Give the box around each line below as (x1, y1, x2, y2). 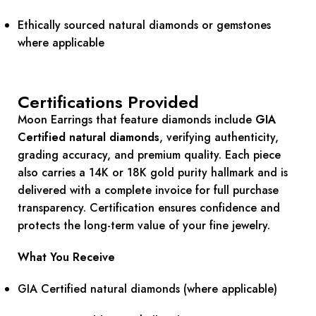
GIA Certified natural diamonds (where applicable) (18, 281, 277, 298)
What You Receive (18, 249, 115, 266)
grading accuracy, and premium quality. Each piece (18, 147, 281, 164)
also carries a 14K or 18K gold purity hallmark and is (18, 164, 288, 181)
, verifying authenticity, (159, 129, 279, 146)
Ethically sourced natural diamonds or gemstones (18, 17, 271, 34)
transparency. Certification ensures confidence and (18, 200, 280, 217)
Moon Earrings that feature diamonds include (18, 111, 255, 128)
